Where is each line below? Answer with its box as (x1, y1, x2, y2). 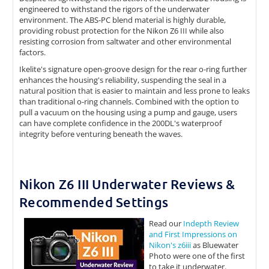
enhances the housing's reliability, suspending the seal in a (19, 74, 226, 86)
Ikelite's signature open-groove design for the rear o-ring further (19, 64, 247, 75)
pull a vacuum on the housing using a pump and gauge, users (19, 107, 237, 118)
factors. (19, 47, 46, 58)
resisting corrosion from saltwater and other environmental (19, 36, 231, 47)
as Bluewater (191, 240, 238, 251)
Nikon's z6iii (149, 240, 191, 251)
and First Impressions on (149, 229, 237, 240)
